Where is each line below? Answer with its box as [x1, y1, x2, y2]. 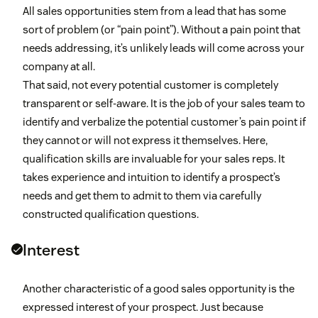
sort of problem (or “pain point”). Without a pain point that [23, 23, 300, 37]
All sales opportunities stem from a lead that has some [23, 4, 286, 18]
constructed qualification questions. [23, 207, 199, 221]
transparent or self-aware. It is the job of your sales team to [23, 97, 305, 111]
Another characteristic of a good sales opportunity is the [23, 282, 295, 296]
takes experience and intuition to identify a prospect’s [23, 170, 280, 185]
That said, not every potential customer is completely [23, 78, 278, 92]
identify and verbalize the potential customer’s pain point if [23, 115, 306, 129]
